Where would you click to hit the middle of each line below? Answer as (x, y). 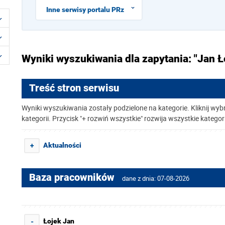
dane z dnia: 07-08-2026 (156, 178)
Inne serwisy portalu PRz (85, 10)
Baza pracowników (73, 178)
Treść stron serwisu (74, 88)
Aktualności (62, 145)
